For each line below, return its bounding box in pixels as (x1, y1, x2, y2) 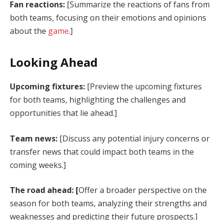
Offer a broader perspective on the (79, 185, 207, 196)
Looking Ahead (10, 54, 98, 70)
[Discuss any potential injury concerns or (57, 133, 210, 144)
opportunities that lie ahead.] (10, 107, 117, 118)
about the (10, 25, 48, 36)
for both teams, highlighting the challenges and (10, 94, 186, 105)
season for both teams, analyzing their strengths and (10, 198, 207, 209)
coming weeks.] (10, 159, 66, 170)
